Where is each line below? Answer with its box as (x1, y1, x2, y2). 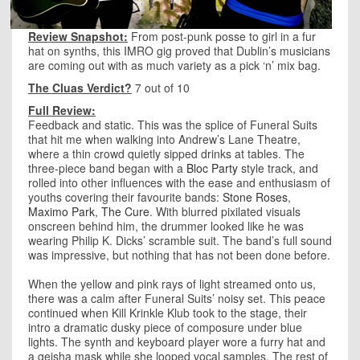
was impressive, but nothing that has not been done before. (28, 247, 330, 263)
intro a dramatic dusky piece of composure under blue (28, 319, 302, 335)
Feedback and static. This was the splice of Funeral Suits (28, 117, 317, 133)
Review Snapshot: (28, 28, 128, 44)
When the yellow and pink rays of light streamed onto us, (28, 276, 316, 292)
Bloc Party (186, 160, 241, 176)
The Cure (101, 203, 149, 219)
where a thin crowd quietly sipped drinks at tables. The (28, 145, 305, 162)
